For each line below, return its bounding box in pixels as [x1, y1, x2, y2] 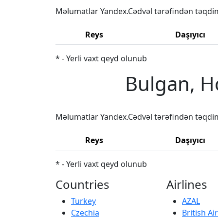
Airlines [166, 176, 207, 192]
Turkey [71, 195, 96, 206]
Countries [55, 176, 109, 192]
